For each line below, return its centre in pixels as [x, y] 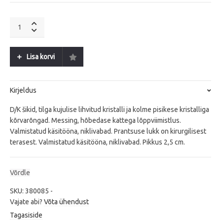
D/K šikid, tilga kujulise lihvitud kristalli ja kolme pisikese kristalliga [110, 110]
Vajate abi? [27, 202]
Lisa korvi [41, 57]
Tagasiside [26, 215]
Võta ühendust [66, 202]
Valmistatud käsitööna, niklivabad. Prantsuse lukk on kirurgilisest [108, 131]
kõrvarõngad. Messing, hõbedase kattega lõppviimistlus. [95, 121]
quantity [22, 52]
